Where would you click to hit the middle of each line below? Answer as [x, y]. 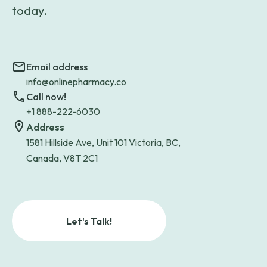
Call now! [46, 97]
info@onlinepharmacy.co [76, 82]
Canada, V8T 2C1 [62, 158]
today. [30, 10]
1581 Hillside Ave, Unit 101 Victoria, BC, [103, 142]
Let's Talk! [89, 221]
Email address [57, 67]
